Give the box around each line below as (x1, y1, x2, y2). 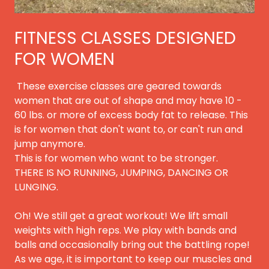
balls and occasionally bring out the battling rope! (14, 237, 250, 252)
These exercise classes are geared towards (14, 79, 222, 93)
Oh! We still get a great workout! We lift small (14, 208, 228, 223)
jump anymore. (14, 136, 90, 151)
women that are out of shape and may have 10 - (14, 93, 242, 107)
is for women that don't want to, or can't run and (14, 122, 243, 136)
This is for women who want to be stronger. (14, 151, 218, 165)
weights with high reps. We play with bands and (14, 223, 237, 237)
